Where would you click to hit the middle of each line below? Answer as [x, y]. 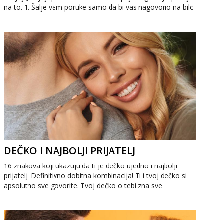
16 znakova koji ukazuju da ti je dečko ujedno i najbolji [91, 166]
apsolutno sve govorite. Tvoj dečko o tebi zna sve [83, 185]
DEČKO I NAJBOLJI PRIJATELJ [70, 151]
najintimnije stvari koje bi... [46, 195]
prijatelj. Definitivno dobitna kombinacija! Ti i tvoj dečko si [96, 176]
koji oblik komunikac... [39, 17]
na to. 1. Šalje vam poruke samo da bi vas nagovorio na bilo [99, 7]
